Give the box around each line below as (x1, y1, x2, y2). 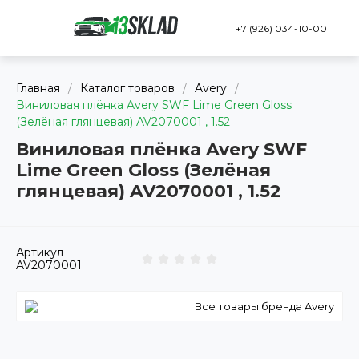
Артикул (16, 245, 63, 260)
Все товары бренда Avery (195, 300, 334, 313)
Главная (16, 81, 60, 96)
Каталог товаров (80, 81, 175, 96)
